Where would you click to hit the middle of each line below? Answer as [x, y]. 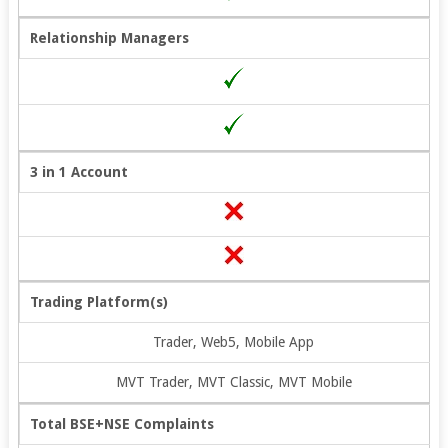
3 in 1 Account [78, 171]
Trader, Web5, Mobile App [234, 341]
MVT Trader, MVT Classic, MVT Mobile [233, 381]
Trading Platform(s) [98, 301]
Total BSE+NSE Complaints [121, 423]
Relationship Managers [109, 37]
